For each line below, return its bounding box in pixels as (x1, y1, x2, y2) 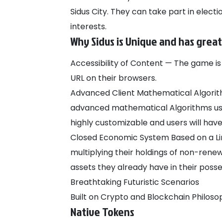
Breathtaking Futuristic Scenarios (70, 176, 199, 188)
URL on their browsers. (70, 72, 159, 84)
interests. (70, 21, 109, 33)
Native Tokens (70, 203, 134, 221)
